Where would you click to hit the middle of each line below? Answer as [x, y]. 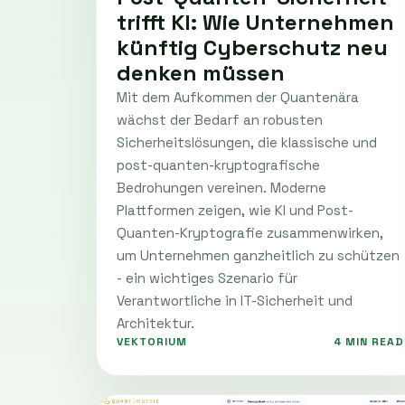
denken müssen [201, 72]
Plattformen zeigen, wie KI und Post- [235, 210]
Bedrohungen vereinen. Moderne [221, 187]
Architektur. [155, 323]
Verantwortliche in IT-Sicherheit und [235, 300]
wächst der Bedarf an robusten [220, 119]
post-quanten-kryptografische [218, 165]
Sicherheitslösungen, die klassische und [247, 142]
